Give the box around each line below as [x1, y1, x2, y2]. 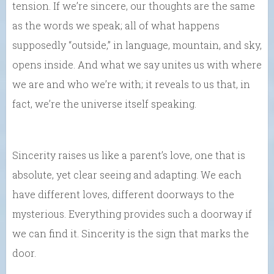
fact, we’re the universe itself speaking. [12, 97, 196, 110]
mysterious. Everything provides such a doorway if [12, 207, 252, 220]
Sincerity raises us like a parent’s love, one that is [12, 148, 245, 161]
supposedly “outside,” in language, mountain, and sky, [12, 38, 262, 51]
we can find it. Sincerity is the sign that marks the [12, 226, 249, 240]
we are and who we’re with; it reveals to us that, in [12, 77, 250, 91]
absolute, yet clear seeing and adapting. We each [12, 168, 242, 181]
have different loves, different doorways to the [12, 187, 234, 201]
